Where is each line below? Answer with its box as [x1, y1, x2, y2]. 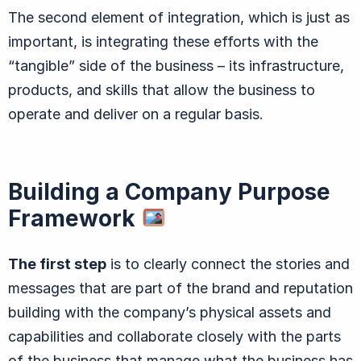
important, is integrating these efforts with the [8, 32, 318, 50]
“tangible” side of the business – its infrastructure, [8, 56, 344, 74]
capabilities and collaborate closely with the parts [8, 327, 341, 345]
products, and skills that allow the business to [8, 81, 315, 98]
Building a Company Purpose [8, 177, 330, 205]
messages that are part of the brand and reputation [8, 279, 353, 297]
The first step [8, 255, 106, 272]
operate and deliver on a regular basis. [8, 105, 263, 122]
